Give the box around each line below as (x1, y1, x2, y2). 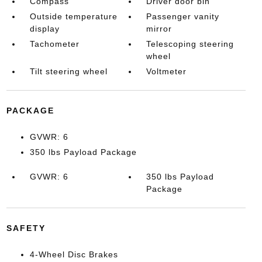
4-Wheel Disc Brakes (29, 249, 118, 259)
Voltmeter (146, 66, 187, 76)
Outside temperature (29, 11, 118, 21)
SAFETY (6, 223, 46, 233)
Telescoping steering (146, 39, 235, 49)
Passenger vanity (146, 11, 220, 21)
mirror (146, 23, 173, 33)
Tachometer (29, 39, 80, 49)
